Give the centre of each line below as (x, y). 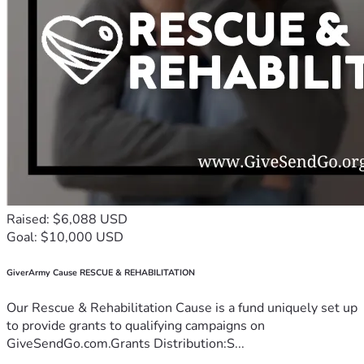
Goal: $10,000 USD (65, 237)
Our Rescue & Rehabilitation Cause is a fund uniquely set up (182, 308)
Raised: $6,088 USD (67, 219)
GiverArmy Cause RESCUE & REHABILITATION (101, 272)
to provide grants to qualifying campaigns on (136, 325)
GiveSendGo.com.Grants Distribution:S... (126, 343)
